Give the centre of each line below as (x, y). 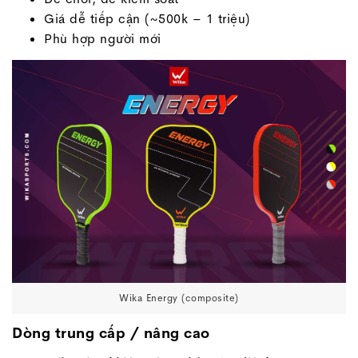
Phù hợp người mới (103, 38)
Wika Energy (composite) (179, 298)
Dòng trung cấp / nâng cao (111, 334)
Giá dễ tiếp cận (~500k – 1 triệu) (147, 18)
